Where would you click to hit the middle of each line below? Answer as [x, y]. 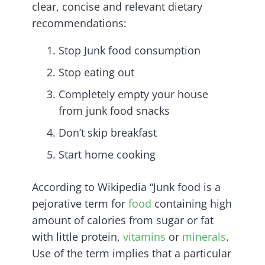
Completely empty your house [133, 94]
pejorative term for [80, 204]
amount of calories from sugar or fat [123, 220]
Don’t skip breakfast [108, 133]
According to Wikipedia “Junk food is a [126, 187]
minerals [204, 237]
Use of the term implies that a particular [132, 253]
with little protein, [77, 237]
